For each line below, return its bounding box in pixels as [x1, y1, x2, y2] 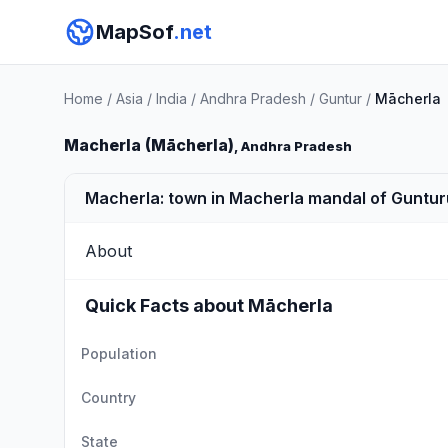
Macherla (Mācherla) [64, 135, 234, 155]
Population [81, 345, 157, 362]
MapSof [96, 20, 173, 44]
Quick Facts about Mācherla [85, 295, 333, 316]
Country [81, 389, 136, 406]
